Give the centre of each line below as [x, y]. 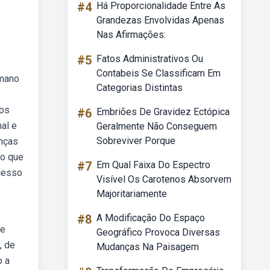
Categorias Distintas [140, 88]
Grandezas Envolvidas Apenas [160, 20]
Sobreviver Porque [136, 141]
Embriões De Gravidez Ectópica [163, 112]
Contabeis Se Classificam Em [159, 73]
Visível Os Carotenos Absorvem [164, 179]
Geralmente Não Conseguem [157, 126]
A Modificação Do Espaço [151, 218]
